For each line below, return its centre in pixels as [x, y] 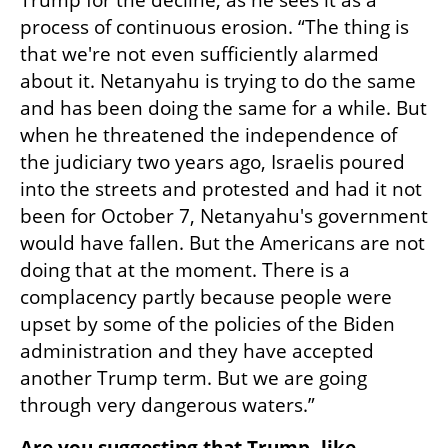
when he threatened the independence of [208, 135]
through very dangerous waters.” [170, 405]
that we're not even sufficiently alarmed [199, 54]
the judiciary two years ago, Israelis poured [212, 162]
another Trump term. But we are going [193, 378]
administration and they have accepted [197, 351]
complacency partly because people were [206, 297]
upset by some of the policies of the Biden [207, 324]
